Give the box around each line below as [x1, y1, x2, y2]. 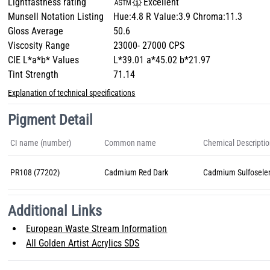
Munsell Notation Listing [8, 11, 104, 22]
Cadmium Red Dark [104, 168, 169, 177]
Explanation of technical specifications [8, 88, 136, 98]
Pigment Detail [8, 111, 93, 128]
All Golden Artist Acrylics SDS [26, 237, 140, 249]
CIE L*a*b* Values [8, 54, 80, 66]
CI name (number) [10, 138, 72, 148]
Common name [104, 138, 157, 148]
